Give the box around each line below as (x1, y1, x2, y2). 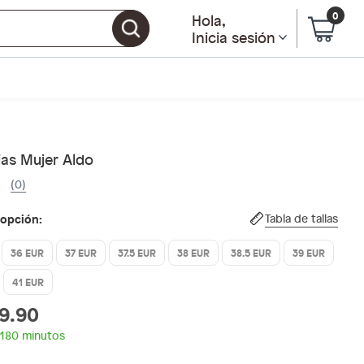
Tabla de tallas (265, 210, 338, 226)
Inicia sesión (192, 26, 275, 47)
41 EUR (12, 275, 44, 289)
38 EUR (177, 245, 210, 260)
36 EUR (11, 245, 44, 260)
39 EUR (292, 245, 325, 260)
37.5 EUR (118, 245, 156, 260)
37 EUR (65, 245, 97, 260)
